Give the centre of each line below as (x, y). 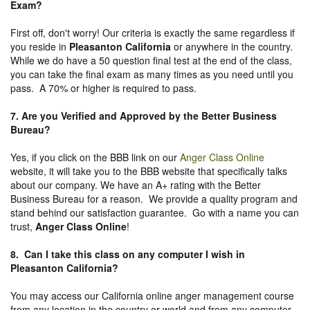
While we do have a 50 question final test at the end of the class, (151, 60)
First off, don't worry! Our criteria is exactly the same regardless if (153, 32)
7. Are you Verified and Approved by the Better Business (144, 115)
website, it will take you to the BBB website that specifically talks (149, 171)
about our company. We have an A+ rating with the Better (136, 184)
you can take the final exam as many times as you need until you (152, 74)
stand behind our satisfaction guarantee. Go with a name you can (155, 212)
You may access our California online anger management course (152, 295)
